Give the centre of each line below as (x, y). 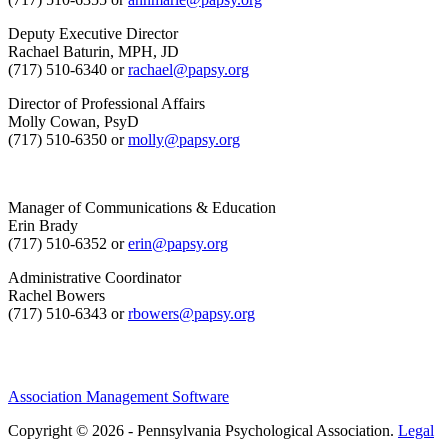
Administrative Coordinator (94, 277)
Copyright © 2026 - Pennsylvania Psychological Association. (203, 430)
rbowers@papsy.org (191, 313)
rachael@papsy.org (188, 69)
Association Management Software (118, 396)
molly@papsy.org (184, 139)
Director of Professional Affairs (106, 103)
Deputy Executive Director (93, 33)
